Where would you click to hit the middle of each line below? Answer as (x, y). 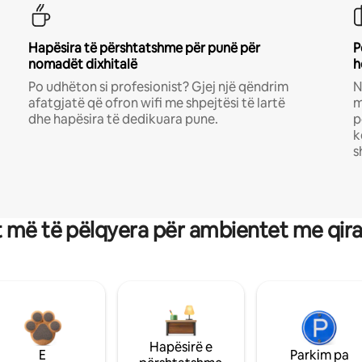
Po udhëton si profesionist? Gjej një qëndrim (158, 86)
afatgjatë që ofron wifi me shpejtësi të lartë (156, 103)
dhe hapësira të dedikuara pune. (123, 119)
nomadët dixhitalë (82, 64)
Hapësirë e (181, 347)
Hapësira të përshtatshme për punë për (144, 48)
